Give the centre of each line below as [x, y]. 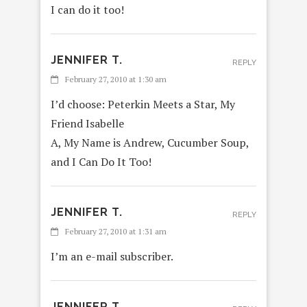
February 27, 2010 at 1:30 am [116, 79]
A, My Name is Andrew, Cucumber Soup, [150, 143]
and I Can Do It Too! [101, 162]
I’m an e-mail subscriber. [112, 257]
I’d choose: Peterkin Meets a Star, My [143, 105]
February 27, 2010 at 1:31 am [116, 232]
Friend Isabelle [87, 124]
